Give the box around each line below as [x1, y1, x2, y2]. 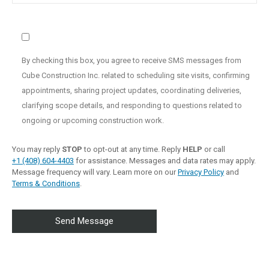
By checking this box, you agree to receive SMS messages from [22, 56, 241, 65]
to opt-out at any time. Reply [82, 145, 183, 154]
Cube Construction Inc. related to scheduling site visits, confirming [22, 71, 250, 80]
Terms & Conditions [12, 179, 80, 189]
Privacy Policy [178, 168, 224, 177]
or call [202, 145, 225, 154]
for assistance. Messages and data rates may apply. [74, 156, 256, 166]
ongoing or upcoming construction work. [22, 116, 164, 125]
